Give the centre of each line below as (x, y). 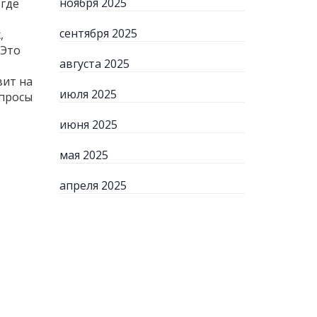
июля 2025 (88, 94)
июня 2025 (88, 125)
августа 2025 (94, 64)
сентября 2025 (98, 33)
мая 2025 (83, 155)
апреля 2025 (93, 185)
